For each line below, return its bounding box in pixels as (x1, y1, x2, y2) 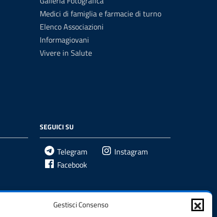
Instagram (114, 145, 148, 157)
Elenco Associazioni (40, 20, 104, 32)
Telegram (57, 145, 87, 157)
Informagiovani (40, 33, 89, 46)
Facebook (57, 158, 87, 170)
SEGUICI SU (40, 121, 74, 132)
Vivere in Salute (40, 46, 92, 59)
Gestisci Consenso (53, 199, 108, 210)
